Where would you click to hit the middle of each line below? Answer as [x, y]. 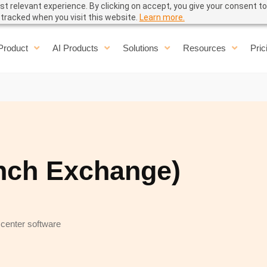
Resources [204, 48]
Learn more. [162, 17]
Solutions [140, 48]
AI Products [75, 48]
